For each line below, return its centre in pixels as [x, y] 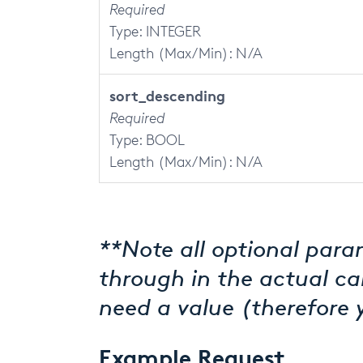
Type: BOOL [147, 139]
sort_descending [167, 95]
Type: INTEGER [155, 31]
